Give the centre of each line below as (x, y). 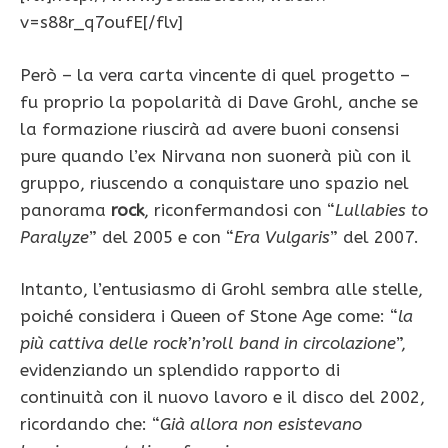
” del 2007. (374, 236)
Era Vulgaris (282, 236)
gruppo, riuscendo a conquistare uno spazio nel (214, 182)
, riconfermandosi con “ (239, 209)
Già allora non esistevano (261, 424)
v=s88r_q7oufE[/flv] (101, 22)
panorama (65, 209)
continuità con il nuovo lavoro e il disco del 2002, (222, 397)
